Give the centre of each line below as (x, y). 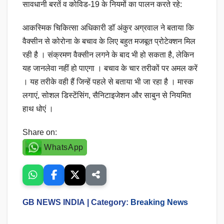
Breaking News (159, 202)
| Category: (108, 202)
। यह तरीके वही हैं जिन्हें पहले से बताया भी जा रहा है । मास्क (108, 82)
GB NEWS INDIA (54, 202)
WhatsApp (64, 147)
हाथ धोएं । (38, 109)
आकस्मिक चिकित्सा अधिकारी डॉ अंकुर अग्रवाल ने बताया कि (108, 28)
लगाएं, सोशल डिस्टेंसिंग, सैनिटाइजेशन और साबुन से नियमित (107, 95)
